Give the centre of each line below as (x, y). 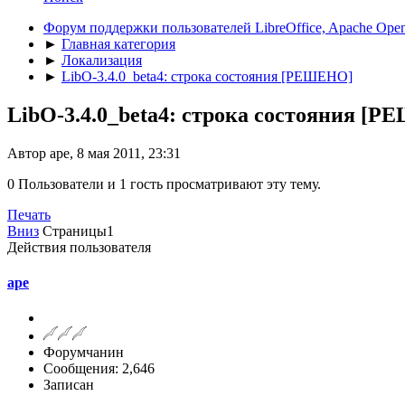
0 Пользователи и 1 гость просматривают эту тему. (164, 184)
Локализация (102, 60)
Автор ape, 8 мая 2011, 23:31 (94, 153)
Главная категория (118, 43)
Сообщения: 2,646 (99, 369)
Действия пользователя (79, 247)
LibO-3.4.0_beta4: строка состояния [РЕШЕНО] (207, 76)
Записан (69, 385)
